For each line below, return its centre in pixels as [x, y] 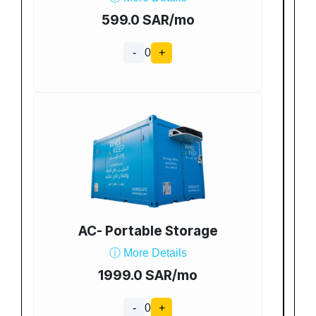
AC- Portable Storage [148, 231]
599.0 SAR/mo [148, 20]
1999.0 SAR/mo [148, 275]
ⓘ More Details [148, 253]
